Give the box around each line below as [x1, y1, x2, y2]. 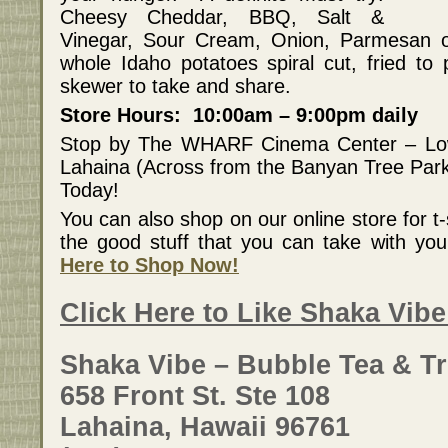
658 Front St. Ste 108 [60, 381, 330, 412]
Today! [60, 178, 119, 201]
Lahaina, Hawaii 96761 [60, 412, 350, 443]
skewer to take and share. [60, 74, 291, 97]
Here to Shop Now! [60, 253, 239, 276]
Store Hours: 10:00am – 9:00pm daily [60, 103, 418, 126]
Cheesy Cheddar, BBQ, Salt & [60, 5, 384, 28]
